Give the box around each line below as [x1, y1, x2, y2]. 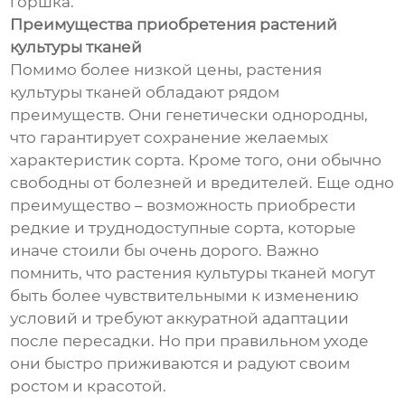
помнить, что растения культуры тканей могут [10, 264, 376, 283]
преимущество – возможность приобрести [10, 196, 357, 215]
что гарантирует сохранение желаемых [10, 128, 329, 147]
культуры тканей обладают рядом [10, 83, 280, 102]
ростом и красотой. [10, 377, 167, 396]
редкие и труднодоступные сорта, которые [10, 219, 357, 238]
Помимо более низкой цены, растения [10, 61, 323, 80]
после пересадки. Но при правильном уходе [10, 332, 370, 351]
